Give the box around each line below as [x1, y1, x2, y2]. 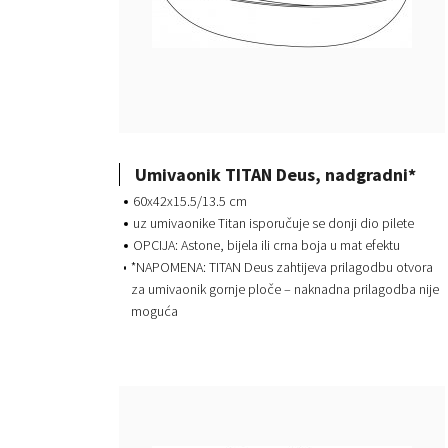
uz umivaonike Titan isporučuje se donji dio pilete [133, 214, 414, 233]
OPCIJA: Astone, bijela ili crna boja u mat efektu [133, 236, 400, 255]
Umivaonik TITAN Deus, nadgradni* [135, 162, 416, 186]
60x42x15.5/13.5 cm [133, 192, 247, 211]
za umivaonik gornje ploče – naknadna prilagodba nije [130, 280, 439, 299]
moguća [130, 302, 178, 321]
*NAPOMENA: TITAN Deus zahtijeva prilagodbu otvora [130, 258, 433, 277]
